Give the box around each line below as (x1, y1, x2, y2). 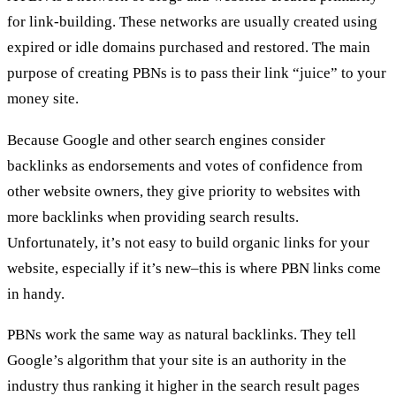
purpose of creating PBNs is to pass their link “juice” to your (7, 65, 386, 81)
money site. (7, 90, 79, 107)
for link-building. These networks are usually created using (7, 13, 377, 30)
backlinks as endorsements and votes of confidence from (7, 156, 362, 174)
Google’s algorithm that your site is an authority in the (7, 352, 346, 369)
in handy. (7, 285, 65, 302)
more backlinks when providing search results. (7, 208, 299, 225)
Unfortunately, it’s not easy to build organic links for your (7, 233, 369, 251)
